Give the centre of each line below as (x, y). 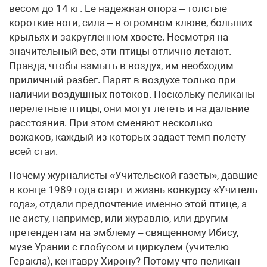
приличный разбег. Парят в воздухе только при (122, 80)
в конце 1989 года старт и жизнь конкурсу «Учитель (133, 189)
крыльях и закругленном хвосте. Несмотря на (119, 37)
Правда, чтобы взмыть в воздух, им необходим (121, 65)
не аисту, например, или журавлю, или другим (119, 218)
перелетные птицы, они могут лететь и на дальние (129, 108)
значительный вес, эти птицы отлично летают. (120, 51)
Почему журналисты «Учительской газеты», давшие (133, 175)
